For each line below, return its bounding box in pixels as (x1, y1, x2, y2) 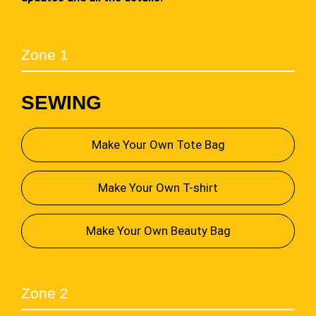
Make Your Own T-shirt (98, 180, 218, 195)
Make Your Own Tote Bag (91, 137, 225, 152)
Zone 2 (20, 285, 68, 302)
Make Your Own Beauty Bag (85, 223, 231, 238)
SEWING (20, 91, 102, 114)
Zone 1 (20, 47, 68, 63)
